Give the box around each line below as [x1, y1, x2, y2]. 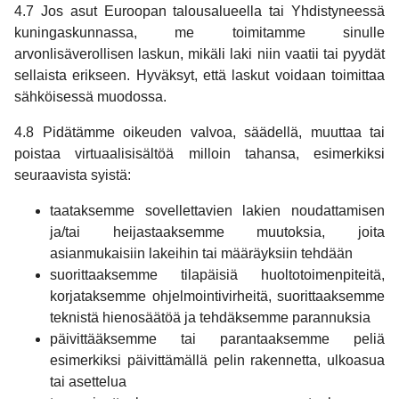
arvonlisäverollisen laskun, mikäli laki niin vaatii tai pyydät [14, 46, 385, 62]
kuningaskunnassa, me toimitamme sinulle [14, 25, 385, 41]
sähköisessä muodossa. [14, 89, 167, 105]
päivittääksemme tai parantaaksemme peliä [50, 331, 385, 347]
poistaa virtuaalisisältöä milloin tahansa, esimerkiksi [14, 146, 385, 162]
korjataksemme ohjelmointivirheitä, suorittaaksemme [50, 289, 385, 305]
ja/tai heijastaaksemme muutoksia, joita [50, 224, 385, 240]
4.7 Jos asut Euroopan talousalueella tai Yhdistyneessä [14, 4, 385, 20]
